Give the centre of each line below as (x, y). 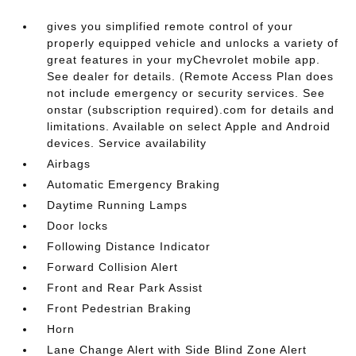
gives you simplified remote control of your (170, 26)
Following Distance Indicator (129, 246)
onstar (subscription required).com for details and (191, 109)
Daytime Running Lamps (118, 205)
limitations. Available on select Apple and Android (189, 126)
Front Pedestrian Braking (120, 308)
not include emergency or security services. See (186, 93)
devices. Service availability (127, 143)
